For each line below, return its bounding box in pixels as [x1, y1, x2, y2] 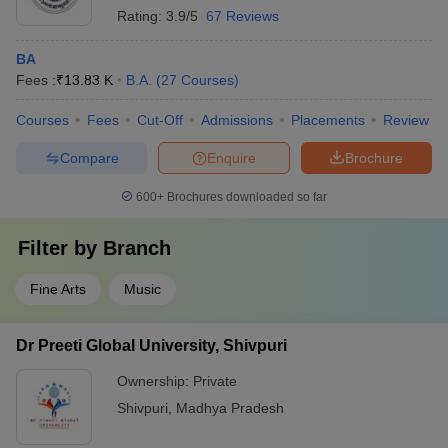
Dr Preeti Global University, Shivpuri [16, 337, 287, 354]
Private [193, 373, 237, 389]
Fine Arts [30, 281, 86, 297]
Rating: [117, 8, 166, 24]
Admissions [201, 112, 273, 128]
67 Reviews [206, 8, 279, 24]
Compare [59, 149, 119, 166]
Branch [103, 237, 171, 259]
